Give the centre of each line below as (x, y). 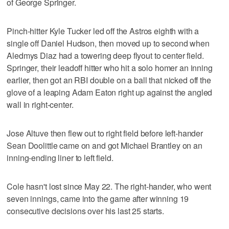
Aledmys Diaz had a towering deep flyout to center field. (105, 55)
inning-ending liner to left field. (60, 157)
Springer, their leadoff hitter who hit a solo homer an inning (110, 67)
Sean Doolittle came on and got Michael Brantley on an (105, 145)
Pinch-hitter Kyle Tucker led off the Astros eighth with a (103, 31)
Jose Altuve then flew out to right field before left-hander (105, 133)
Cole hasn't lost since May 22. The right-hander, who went (109, 186)
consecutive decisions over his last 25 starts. (85, 211)
